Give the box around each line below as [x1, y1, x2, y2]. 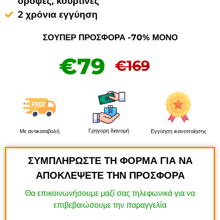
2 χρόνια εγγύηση [18, 8, 98, 20]
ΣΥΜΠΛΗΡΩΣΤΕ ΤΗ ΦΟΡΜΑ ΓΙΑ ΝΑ [27, 155, 192, 167]
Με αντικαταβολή [20, 128, 60, 135]
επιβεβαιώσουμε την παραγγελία [54, 200, 166, 210]
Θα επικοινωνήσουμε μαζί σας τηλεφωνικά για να [25, 188, 195, 198]
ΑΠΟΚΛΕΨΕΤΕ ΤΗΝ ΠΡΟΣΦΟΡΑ [35, 169, 185, 182]
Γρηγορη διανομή [88, 127, 130, 135]
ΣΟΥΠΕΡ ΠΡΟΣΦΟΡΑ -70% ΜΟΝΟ [42, 32, 178, 42]
